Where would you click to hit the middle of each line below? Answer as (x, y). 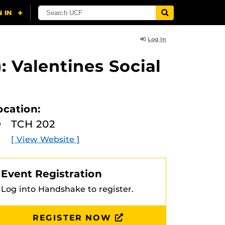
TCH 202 (33, 124)
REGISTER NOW (72, 218)
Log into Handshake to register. (67, 189)
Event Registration (51, 174)
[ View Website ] (45, 139)
